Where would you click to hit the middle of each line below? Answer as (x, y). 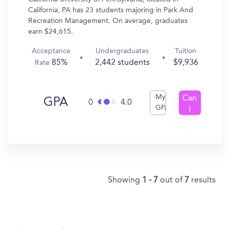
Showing (125, 180)
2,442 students (122, 63)
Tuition (186, 51)
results (203, 180)
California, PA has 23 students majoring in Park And (111, 10)
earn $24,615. (51, 32)
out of (172, 180)
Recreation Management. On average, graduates (108, 21)
